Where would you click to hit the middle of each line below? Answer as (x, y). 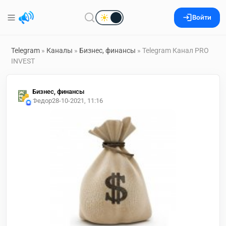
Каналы (60, 50)
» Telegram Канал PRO (172, 50)
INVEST (23, 61)
